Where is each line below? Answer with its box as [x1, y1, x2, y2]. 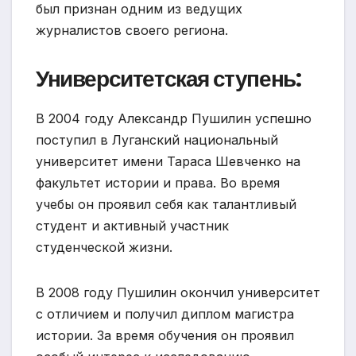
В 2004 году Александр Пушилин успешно [36, 110, 311, 126]
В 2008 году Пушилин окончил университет [36, 284, 320, 300]
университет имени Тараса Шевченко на [36, 153, 300, 169]
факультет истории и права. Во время [36, 174, 280, 191]
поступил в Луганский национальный [36, 131, 278, 148]
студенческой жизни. [36, 238, 172, 255]
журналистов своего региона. [36, 21, 228, 38]
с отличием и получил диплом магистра [36, 305, 294, 322]
